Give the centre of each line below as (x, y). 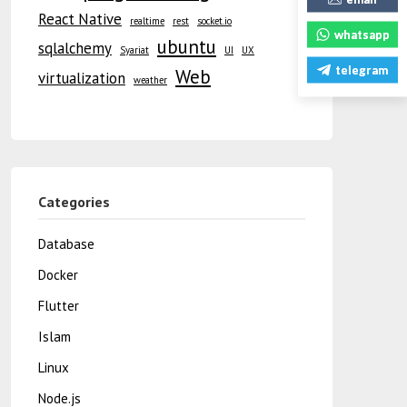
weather (150, 80)
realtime (147, 21)
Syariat (134, 50)
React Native (79, 19)
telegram (362, 69)
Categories (74, 201)
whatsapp (362, 34)
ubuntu (186, 47)
